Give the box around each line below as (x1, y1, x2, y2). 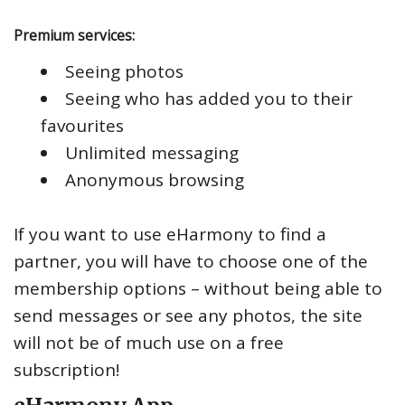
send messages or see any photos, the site (14, 303, 363, 327)
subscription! (14, 357, 119, 381)
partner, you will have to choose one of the (14, 249, 368, 273)
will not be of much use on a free (14, 330, 284, 354)
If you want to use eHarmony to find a (14, 221, 326, 246)
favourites (41, 113, 124, 137)
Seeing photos (65, 59, 184, 83)
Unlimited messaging (65, 140, 239, 165)
